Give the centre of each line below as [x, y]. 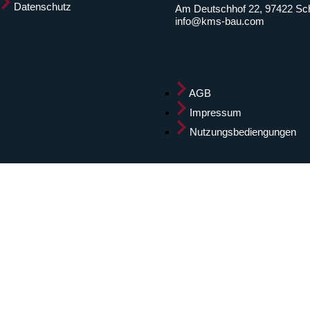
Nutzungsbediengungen [243, 132]
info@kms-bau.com [219, 21]
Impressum [216, 113]
